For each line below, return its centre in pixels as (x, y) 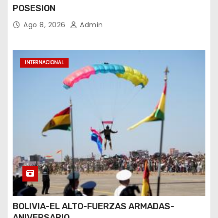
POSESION (34, 8)
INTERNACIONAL (44, 62)
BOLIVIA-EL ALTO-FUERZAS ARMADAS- (93, 206)
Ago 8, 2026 (45, 25)
